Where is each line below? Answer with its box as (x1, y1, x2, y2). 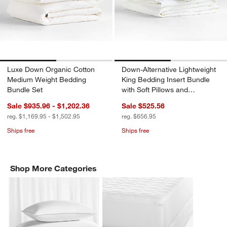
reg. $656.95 (122, 112, 156, 121)
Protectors (122, 95, 155, 105)
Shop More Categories (10, 163, 97, 174)
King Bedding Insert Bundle (122, 75, 210, 85)
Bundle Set (7, 85, 43, 95)
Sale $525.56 (122, 101, 165, 111)
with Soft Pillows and (122, 85, 188, 95)
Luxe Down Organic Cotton (7, 65, 95, 74)
